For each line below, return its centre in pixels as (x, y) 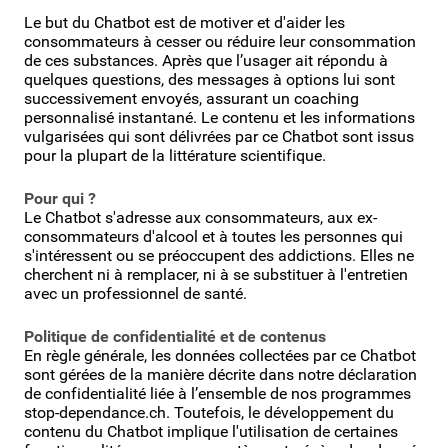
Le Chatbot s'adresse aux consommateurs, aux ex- (200, 217)
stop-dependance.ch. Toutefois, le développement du (209, 412)
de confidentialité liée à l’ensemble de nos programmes (217, 393)
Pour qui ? (60, 198)
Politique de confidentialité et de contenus (175, 336)
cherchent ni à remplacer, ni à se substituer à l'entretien (216, 274)
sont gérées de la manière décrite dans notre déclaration (220, 374)
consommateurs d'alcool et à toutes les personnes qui (213, 236)
